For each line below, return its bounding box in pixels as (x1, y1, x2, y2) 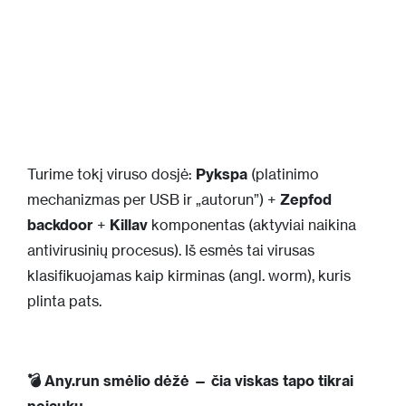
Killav (110, 215, 148, 234)
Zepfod (280, 189, 332, 208)
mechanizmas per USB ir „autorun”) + (27, 189, 280, 208)
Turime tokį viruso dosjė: (27, 164, 192, 183)
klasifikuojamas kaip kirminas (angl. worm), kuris (27, 266, 351, 285)
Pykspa (192, 164, 247, 183)
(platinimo (247, 164, 319, 183)
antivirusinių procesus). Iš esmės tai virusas (27, 240, 314, 259)
